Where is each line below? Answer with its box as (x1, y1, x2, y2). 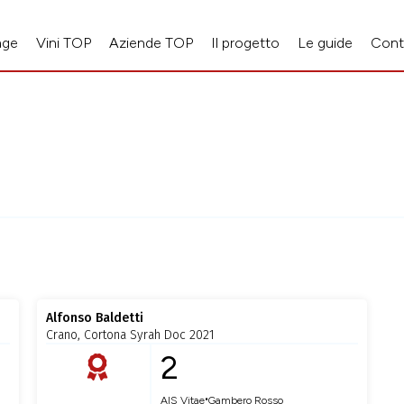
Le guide (298, 34, 353, 51)
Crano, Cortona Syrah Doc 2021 (45, 327, 215, 344)
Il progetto (211, 34, 280, 51)
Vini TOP (36, 34, 92, 51)
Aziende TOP (109, 34, 194, 51)
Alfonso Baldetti (45, 310, 143, 326)
